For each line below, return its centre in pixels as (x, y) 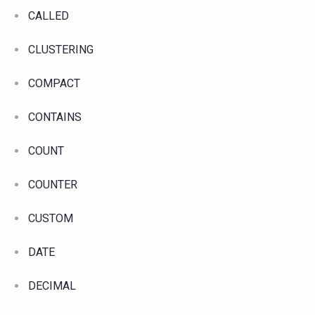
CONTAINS (55, 117)
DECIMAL (52, 285)
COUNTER (53, 184)
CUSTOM (51, 218)
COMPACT (54, 83)
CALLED (49, 15)
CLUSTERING (61, 49)
